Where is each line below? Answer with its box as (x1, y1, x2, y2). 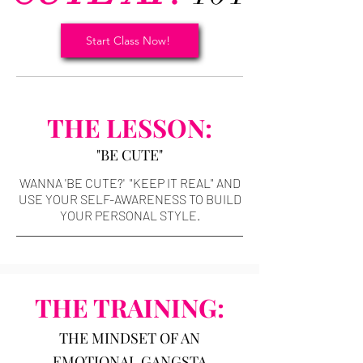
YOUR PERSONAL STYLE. (59, 207, 200, 223)
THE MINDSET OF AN (59, 328, 200, 348)
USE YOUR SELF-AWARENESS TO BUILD (18, 191, 241, 207)
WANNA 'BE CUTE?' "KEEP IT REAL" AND (19, 175, 241, 190)
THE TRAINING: (35, 290, 224, 324)
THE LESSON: (47, 110, 212, 144)
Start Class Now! (86, 33, 170, 48)
